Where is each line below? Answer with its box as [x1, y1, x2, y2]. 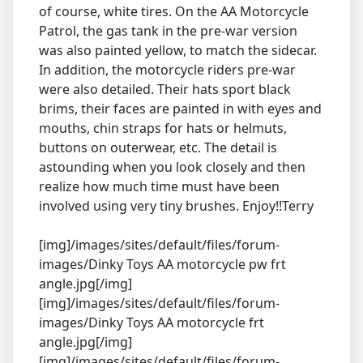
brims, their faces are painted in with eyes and [39, 100, 322, 118]
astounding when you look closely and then [39, 158, 305, 177]
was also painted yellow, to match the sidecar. [39, 41, 317, 60]
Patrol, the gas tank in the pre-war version [39, 22, 297, 41]
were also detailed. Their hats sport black [39, 80, 291, 99]
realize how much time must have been [39, 177, 280, 196]
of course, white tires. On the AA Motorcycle [39, 2, 309, 21]
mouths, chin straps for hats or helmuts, [39, 119, 287, 138]
